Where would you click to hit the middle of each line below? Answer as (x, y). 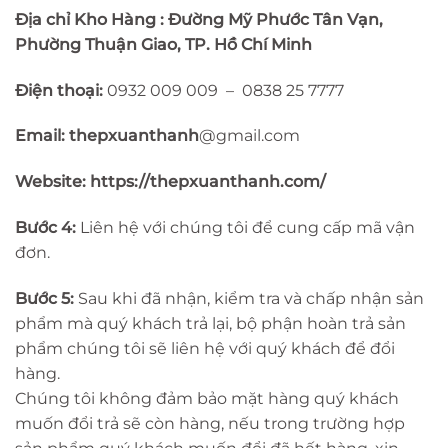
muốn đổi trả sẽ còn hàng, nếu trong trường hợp (210, 423)
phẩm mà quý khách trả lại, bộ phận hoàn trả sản (210, 323)
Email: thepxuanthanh (107, 136)
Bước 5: (46, 298)
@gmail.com (249, 136)
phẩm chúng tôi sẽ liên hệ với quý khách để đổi (205, 348)
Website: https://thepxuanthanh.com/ (170, 182)
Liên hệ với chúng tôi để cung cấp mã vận (245, 227)
